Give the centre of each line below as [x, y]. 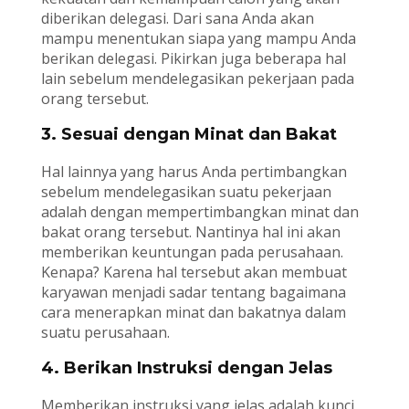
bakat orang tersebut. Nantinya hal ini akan [190, 232]
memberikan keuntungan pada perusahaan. [192, 252]
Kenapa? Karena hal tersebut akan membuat [194, 273]
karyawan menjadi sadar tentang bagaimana [193, 293]
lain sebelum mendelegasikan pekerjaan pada [197, 79]
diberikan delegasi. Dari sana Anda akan [177, 19]
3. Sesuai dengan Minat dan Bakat [189, 135]
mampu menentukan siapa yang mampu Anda [198, 39]
